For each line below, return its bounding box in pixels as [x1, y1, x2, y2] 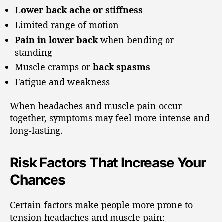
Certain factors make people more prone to [10, 198, 193, 211]
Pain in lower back [15, 34, 98, 46]
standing [15, 46, 52, 58]
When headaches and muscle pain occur [10, 99, 182, 111]
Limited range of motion [15, 19, 119, 31]
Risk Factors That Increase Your [10, 154, 206, 171]
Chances [10, 171, 65, 188]
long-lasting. [10, 124, 63, 136]
